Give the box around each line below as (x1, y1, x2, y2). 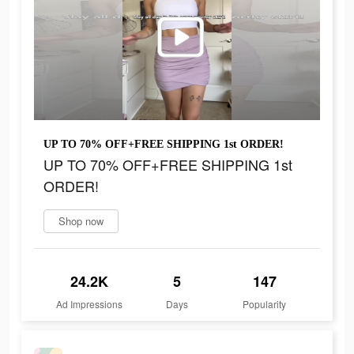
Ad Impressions (56, 297, 123, 311)
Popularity (243, 297, 287, 311)
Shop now (58, 213, 104, 229)
